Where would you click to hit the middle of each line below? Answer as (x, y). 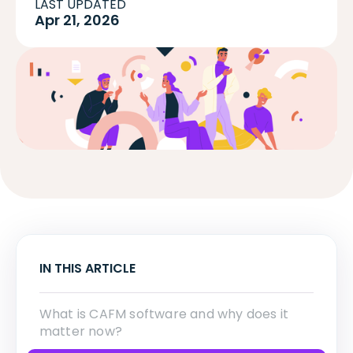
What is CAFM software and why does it (164, 314)
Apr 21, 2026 (77, 20)
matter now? (80, 331)
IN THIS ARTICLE (87, 268)
